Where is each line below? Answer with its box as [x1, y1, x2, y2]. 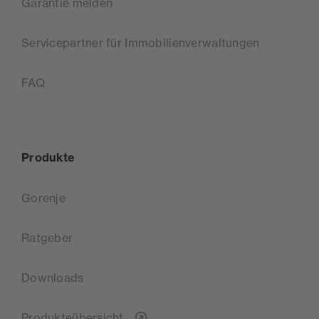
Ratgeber [21, 230, 73, 245]
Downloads [21, 270, 84, 285]
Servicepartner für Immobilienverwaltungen [21, 35, 260, 50]
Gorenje [21, 190, 66, 205]
